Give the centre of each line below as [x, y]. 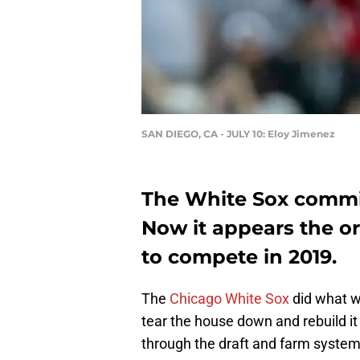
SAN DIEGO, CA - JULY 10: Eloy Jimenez [238, 134]
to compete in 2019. [239, 257]
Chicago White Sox [229, 299]
